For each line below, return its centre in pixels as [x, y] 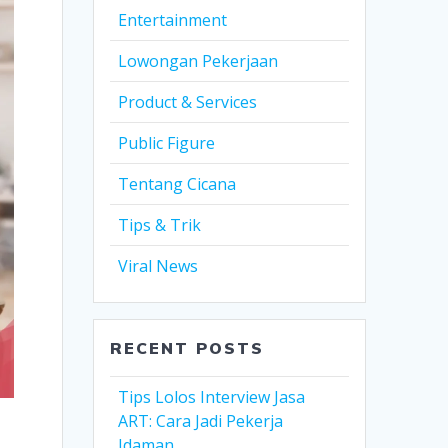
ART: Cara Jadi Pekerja [201, 421]
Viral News [158, 266]
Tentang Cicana [177, 184]
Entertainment [173, 20]
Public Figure [167, 143]
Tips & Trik [160, 225]
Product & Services [188, 102]
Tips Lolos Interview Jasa [212, 397]
